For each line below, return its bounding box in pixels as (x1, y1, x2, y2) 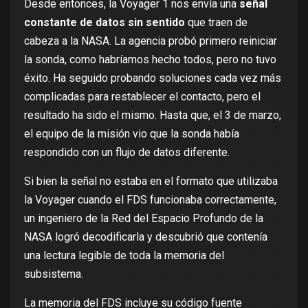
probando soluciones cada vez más (111, 71, 281, 85)
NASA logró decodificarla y (24, 230, 155, 243)
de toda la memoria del (111, 248, 224, 262)
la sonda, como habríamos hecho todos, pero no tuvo (24, 52, 276, 66)
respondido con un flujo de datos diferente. (24, 145, 230, 159)
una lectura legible (24, 248, 111, 262)
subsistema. (24, 267, 83, 280)
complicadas (24, 89, 85, 103)
